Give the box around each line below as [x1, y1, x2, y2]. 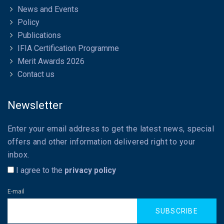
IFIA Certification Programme [17, 43, 119, 53]
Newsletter [7, 99, 62, 112]
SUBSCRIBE [155, 207, 198, 215]
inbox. [7, 150, 29, 160]
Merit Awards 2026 [17, 56, 84, 66]
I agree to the [14, 165, 64, 175]
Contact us [17, 69, 54, 79]
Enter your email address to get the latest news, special [7, 124, 214, 134]
